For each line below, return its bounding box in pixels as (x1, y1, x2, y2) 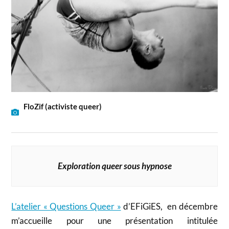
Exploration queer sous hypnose (57, 160, 172, 171)
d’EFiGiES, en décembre (121, 201, 218, 212)
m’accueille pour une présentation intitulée (11, 215, 218, 226)
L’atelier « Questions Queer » (11, 201, 121, 212)
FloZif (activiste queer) (24, 101, 102, 111)
